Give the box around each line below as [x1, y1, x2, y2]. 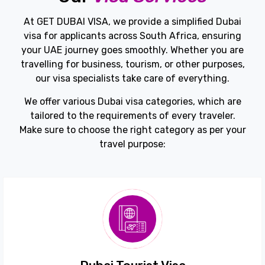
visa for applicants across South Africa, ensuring [24, 30, 241, 41]
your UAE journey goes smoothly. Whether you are [21, 44, 244, 56]
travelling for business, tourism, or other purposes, [20, 58, 245, 70]
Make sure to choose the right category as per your [19, 124, 246, 135]
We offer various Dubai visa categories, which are [24, 95, 241, 107]
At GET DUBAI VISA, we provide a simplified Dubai [24, 15, 241, 27]
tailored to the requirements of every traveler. [30, 109, 235, 121]
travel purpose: [99, 138, 166, 150]
